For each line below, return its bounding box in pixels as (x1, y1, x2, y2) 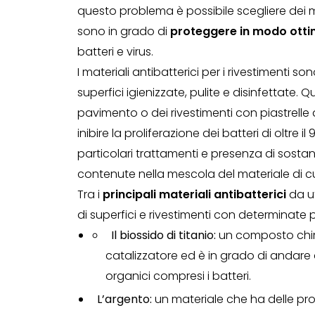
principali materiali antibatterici (102, 186, 286, 202)
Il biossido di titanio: (110, 227, 216, 243)
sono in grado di (77, 23, 170, 39)
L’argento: (96, 291, 152, 307)
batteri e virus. (77, 44, 153, 60)
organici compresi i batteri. (105, 268, 251, 284)
